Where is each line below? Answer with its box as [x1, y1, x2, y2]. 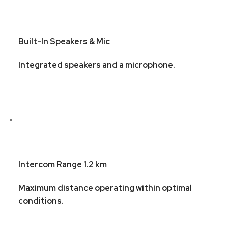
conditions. [18, 195, 64, 206]
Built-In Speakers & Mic [18, 36, 110, 47]
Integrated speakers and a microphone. [18, 60, 175, 71]
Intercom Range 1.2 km [18, 159, 107, 170]
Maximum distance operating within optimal [18, 182, 192, 193]
